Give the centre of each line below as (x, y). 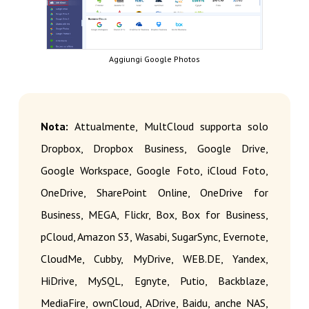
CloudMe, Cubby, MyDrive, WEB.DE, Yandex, (154, 259)
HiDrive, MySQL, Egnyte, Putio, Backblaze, (154, 281)
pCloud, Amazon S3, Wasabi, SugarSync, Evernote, (154, 237)
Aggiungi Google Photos (154, 59)
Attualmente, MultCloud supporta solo (172, 127)
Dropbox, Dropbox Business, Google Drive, (154, 149)
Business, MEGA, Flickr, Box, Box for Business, (154, 215)
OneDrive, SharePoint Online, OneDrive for (154, 193)
